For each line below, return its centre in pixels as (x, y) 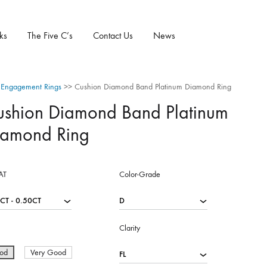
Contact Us (113, 35)
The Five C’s (50, 35)
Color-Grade (139, 174)
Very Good (48, 252)
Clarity (129, 228)
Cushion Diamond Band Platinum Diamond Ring (153, 87)
